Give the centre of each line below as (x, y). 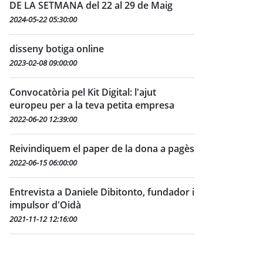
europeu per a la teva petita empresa (92, 105)
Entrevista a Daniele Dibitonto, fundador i (102, 192)
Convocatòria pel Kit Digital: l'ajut (83, 92)
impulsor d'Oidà (45, 205)
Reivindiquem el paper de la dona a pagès (102, 149)
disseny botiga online (57, 49)
